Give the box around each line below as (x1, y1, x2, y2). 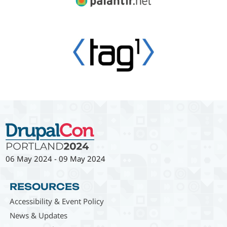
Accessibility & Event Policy (9, 196, 104, 207)
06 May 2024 (6, 154, 53, 164)
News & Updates (9, 210, 67, 221)
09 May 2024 (59, 154, 106, 164)
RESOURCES (9, 181, 80, 193)
